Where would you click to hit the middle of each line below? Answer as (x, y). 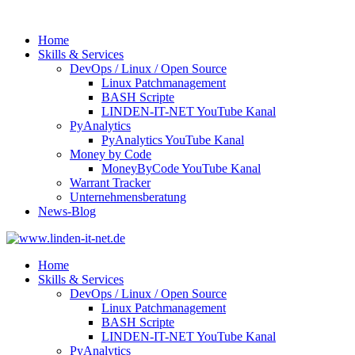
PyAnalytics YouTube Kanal (173, 140)
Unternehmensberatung (128, 197)
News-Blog (67, 211)
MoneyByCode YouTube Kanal (181, 168)
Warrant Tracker (110, 183)
